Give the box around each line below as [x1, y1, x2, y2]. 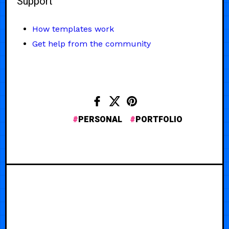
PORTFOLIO [135, 113, 182, 126]
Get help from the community [32, 39, 151, 49]
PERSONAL [78, 113, 122, 126]
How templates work [32, 24, 114, 34]
